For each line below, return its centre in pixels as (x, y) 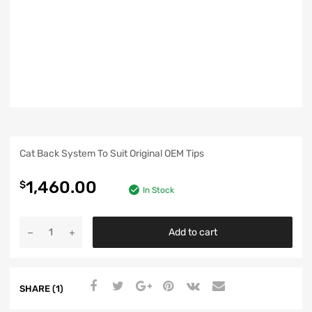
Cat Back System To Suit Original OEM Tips (112, 154)
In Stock (158, 190)
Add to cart (193, 233)
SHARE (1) (41, 288)
